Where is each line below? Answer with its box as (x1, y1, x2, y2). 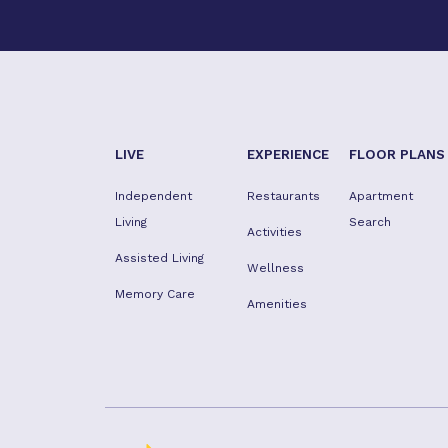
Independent (115, 189, 192, 203)
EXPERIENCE (246, 146, 329, 162)
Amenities (246, 297, 307, 311)
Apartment (348, 189, 413, 203)
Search (348, 215, 391, 229)
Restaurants (246, 189, 320, 203)
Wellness (246, 261, 304, 275)
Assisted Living (115, 251, 204, 265)
